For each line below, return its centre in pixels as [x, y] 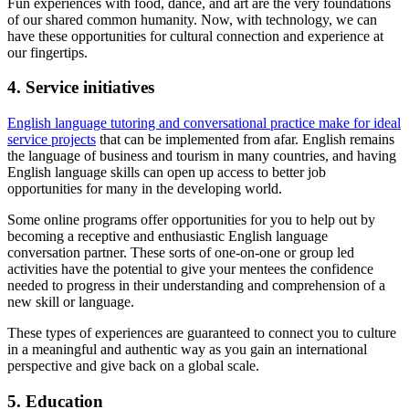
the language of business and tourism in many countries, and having [202, 156]
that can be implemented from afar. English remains [245, 140]
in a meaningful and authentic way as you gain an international [187, 350]
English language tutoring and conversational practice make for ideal [204, 123]
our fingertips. [47, 52]
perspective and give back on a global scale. [133, 366]
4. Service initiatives [83, 88]
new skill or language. [71, 302]
